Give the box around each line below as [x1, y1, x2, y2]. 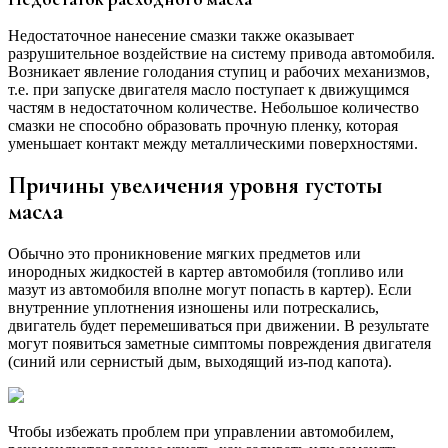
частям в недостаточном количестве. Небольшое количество [8, 99, 419, 117]
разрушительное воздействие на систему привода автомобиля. [8, 45, 435, 63]
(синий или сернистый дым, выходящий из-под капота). [8, 353, 392, 371]
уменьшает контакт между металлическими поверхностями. [8, 135, 418, 153]
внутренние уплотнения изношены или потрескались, [8, 299, 379, 317]
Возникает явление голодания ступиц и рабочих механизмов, [8, 63, 430, 81]
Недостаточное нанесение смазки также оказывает [8, 27, 354, 45]
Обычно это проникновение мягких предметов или [8, 245, 361, 263]
